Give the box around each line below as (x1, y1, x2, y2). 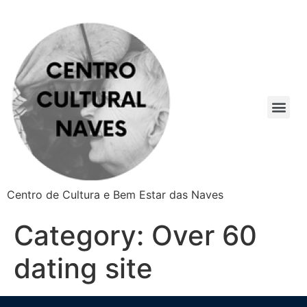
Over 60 (151, 219, 257, 252)
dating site (14, 251, 153, 285)
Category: (14, 219, 151, 252)
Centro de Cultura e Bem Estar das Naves (7, 188, 223, 201)
